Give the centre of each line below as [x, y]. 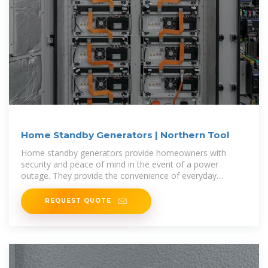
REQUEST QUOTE [79, 201]
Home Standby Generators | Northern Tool [125, 135]
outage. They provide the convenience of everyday [119, 176]
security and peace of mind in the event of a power [120, 165]
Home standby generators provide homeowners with [124, 153]
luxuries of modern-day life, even [84, 187]
